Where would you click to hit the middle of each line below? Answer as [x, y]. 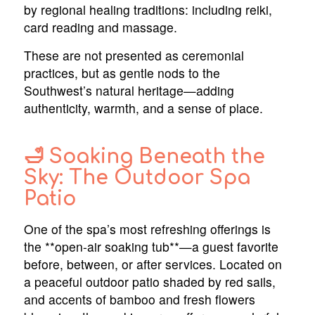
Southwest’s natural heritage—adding [129, 90]
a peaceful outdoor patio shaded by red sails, [149, 281]
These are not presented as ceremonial [134, 55]
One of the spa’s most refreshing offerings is [147, 229]
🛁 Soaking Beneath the [144, 156]
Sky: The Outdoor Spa [137, 178]
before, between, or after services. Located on [153, 264]
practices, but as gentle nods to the [122, 72]
